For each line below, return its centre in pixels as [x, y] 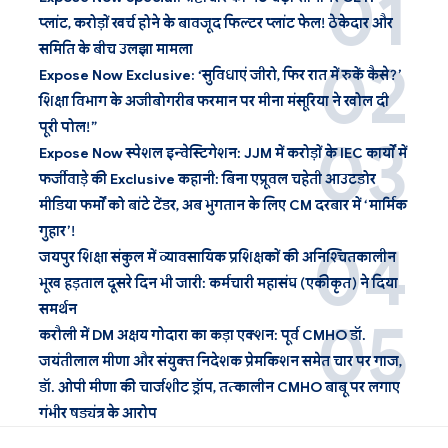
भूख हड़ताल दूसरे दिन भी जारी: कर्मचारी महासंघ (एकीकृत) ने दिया [218, 283]
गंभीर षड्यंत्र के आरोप [98, 413]
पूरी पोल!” [68, 127]
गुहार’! [57, 231]
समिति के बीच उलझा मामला [116, 49]
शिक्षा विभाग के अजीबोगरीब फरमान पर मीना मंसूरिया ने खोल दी [214, 101]
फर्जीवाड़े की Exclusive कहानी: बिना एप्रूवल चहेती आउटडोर [207, 179]
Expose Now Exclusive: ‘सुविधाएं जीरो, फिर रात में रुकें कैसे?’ [220, 75]
